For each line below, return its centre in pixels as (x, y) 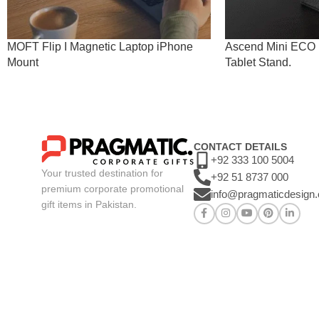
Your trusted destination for (102, 173)
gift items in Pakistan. (89, 204)
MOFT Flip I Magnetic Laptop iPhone (100, 46)
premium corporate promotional (113, 188)
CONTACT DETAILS (240, 146)
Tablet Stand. (258, 62)
